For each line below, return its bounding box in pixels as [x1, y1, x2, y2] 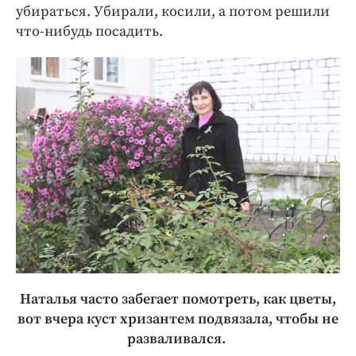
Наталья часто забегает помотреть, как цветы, [20, 289, 336, 308]
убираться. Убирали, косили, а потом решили [16, 2, 330, 21]
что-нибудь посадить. [16, 21, 163, 41]
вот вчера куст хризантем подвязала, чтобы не [17, 309, 339, 328]
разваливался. [127, 329, 229, 348]
